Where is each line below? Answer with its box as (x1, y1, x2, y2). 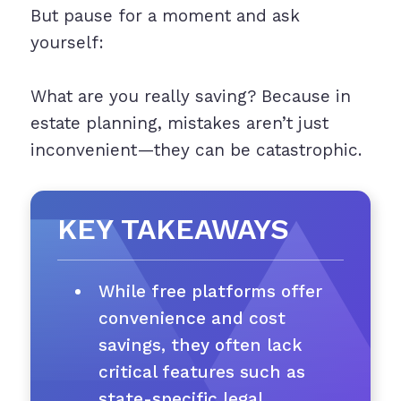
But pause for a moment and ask (30, 5, 300, 27)
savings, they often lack (98, 335, 303, 356)
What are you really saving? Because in (30, 86, 351, 107)
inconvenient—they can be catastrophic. (30, 140, 362, 161)
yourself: (30, 32, 104, 54)
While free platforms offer (98, 281, 323, 303)
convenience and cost (98, 308, 286, 329)
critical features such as (98, 362, 306, 383)
